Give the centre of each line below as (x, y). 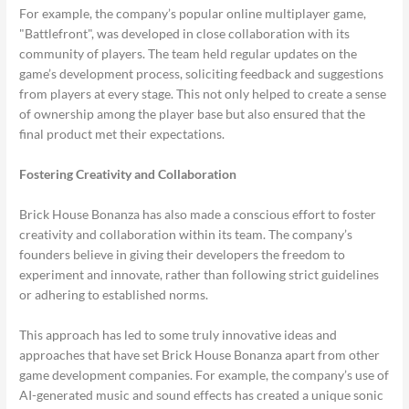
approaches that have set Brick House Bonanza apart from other (200, 354)
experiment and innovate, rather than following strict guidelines (199, 274)
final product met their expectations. (122, 133)
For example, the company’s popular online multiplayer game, (193, 13)
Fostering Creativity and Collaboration (128, 173)
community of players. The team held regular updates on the (189, 53)
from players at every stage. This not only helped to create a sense (203, 93)
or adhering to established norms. (114, 294)
